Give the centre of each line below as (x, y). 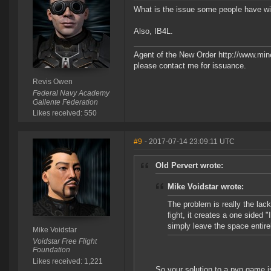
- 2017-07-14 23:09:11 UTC (190, 142)
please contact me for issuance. (190, 66)
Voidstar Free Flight (64, 242)
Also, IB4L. (153, 31)
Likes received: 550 (64, 113)
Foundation (51, 250)
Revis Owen (52, 82)
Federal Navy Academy (71, 93)
